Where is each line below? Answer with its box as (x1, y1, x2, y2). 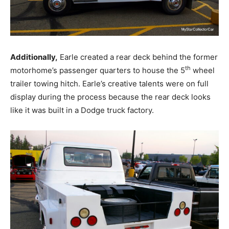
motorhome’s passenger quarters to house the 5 (10, 65, 185, 76)
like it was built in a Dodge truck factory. (10, 105, 154, 116)
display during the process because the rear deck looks (10, 92, 211, 102)
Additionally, (10, 52, 58, 62)
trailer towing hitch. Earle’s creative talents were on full (10, 79, 209, 89)
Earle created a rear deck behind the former (58, 52, 218, 62)
